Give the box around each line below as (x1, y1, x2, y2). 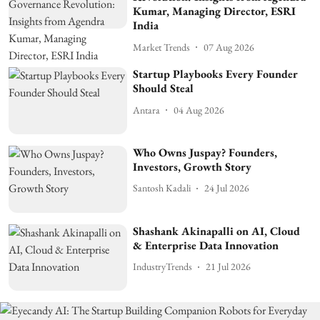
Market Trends (133, 40, 191, 54)
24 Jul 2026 (204, 181, 250, 195)
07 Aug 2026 (204, 40, 255, 54)
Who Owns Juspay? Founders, (133, 144, 278, 160)
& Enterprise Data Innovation (133, 237, 279, 253)
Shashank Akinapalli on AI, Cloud (133, 223, 301, 239)
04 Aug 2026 (174, 103, 225, 116)
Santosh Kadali (133, 181, 191, 195)
